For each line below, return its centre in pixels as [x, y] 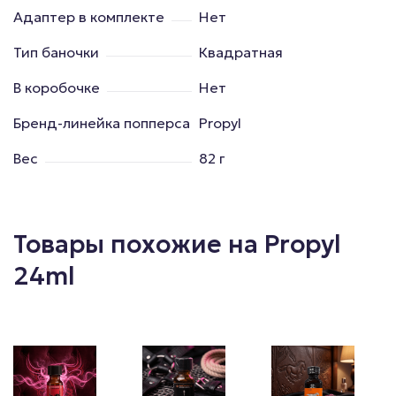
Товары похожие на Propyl [177, 244]
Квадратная [241, 52]
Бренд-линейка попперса [102, 122]
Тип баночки [56, 52]
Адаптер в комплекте [89, 16]
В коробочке [57, 87]
